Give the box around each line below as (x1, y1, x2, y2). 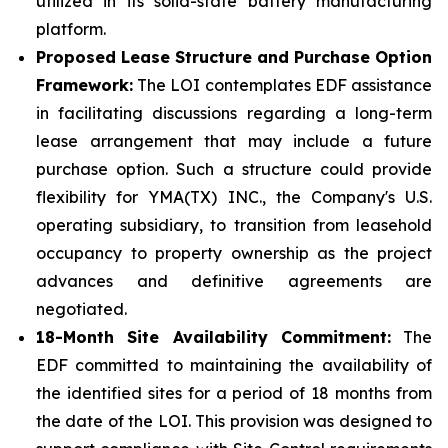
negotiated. (36, 299, 127, 319)
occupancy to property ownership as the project (36, 243, 432, 263)
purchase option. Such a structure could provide (36, 159, 432, 179)
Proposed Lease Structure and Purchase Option (36, 47, 432, 67)
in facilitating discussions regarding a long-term (36, 103, 432, 123)
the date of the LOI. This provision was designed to (36, 411, 432, 431)
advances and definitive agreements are (36, 271, 432, 291)
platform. (36, 19, 106, 39)
